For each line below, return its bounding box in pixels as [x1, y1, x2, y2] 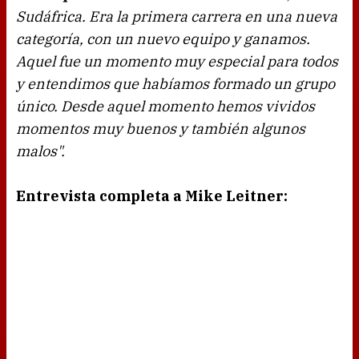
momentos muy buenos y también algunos [16, 119, 305, 139]
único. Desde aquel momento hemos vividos [16, 97, 315, 116]
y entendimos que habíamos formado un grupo [16, 75, 335, 94]
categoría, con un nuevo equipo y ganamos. [16, 30, 310, 49]
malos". [16, 142, 65, 161]
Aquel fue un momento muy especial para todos [16, 52, 338, 71]
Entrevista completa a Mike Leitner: [16, 187, 288, 206]
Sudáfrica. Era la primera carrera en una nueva [16, 7, 337, 26]
